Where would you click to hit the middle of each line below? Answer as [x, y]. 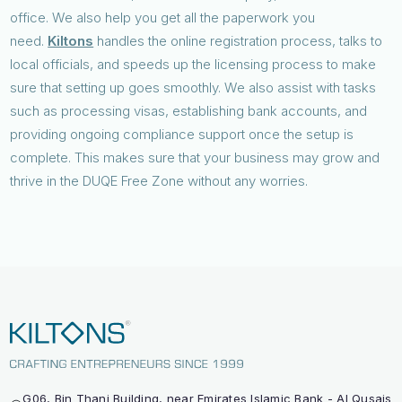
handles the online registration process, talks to [238, 40]
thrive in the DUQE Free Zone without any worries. [159, 180]
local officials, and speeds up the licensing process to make [193, 64]
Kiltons [71, 40]
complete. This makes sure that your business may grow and [195, 157]
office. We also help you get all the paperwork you [163, 17]
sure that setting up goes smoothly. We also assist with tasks [193, 87]
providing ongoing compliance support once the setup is [182, 134]
